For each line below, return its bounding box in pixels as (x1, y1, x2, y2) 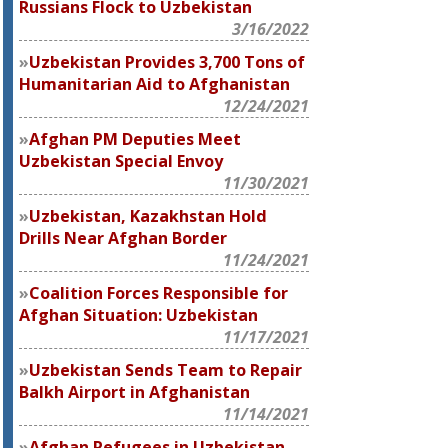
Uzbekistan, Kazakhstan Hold (29, 205, 268, 227)
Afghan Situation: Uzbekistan (19, 304, 259, 326)
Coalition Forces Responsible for (29, 282, 289, 304)
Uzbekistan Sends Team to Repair (29, 359, 303, 381)
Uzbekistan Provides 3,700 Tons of (29, 51, 306, 73)
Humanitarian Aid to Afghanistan (19, 73, 291, 95)
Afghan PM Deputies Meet (29, 128, 242, 150)
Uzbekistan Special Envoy (19, 150, 224, 172)
